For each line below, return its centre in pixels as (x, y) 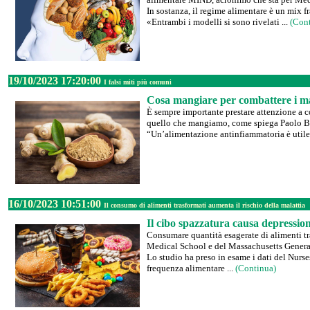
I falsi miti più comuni (138, 82)
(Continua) (256, 268)
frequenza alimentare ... (191, 268)
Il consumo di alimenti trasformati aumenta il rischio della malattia (204, 205)
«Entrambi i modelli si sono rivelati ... (218, 22)
